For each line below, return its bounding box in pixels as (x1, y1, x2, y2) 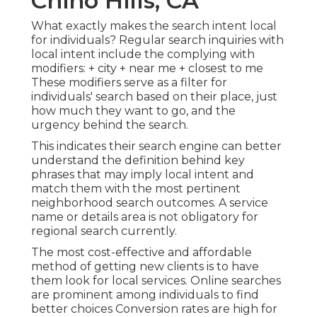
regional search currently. (31, 224, 177, 238)
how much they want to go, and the (31, 104, 236, 118)
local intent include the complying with (31, 47, 255, 62)
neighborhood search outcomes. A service (31, 196, 268, 210)
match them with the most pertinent (31, 182, 241, 196)
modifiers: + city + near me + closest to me (31, 62, 263, 76)
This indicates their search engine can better (31, 139, 282, 154)
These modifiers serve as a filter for (31, 76, 227, 90)
